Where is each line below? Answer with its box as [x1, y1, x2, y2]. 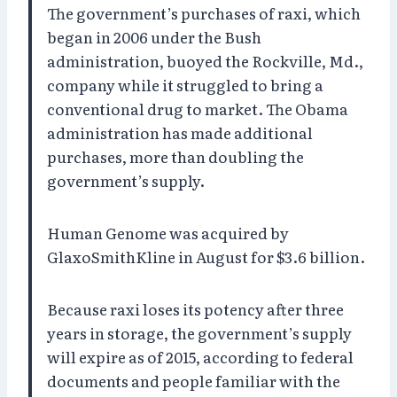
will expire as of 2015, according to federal [47, 345, 354, 368]
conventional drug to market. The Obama [47, 97, 348, 120]
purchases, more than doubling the [47, 144, 304, 167]
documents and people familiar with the [47, 369, 340, 392]
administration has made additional [47, 121, 313, 144]
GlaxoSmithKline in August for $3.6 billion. [47, 245, 365, 268]
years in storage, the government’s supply [47, 321, 352, 344]
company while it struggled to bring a [47, 73, 323, 96]
